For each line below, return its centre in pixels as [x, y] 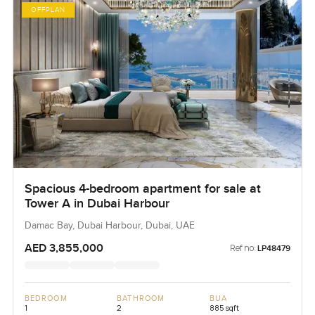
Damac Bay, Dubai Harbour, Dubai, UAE [109, 225]
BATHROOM [141, 298]
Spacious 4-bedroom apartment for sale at [142, 188]
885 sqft [224, 307]
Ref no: [243, 247]
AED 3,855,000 [64, 248]
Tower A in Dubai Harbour [97, 203]
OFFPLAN [48, 9]
